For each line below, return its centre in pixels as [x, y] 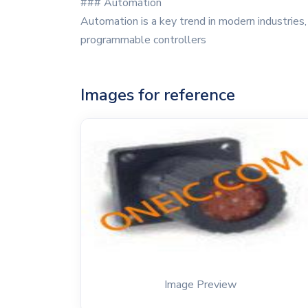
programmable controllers [143, 40]
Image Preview [201, 285]
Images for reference [158, 95]
